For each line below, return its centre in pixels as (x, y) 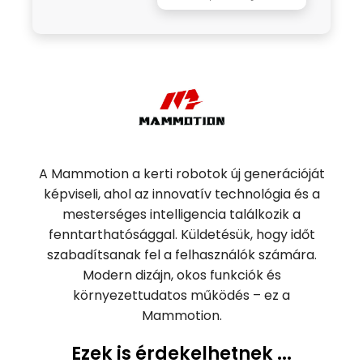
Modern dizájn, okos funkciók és (181, 275)
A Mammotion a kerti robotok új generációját (181, 174)
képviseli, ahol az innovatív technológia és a (181, 194)
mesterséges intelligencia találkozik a (181, 215)
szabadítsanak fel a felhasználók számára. (181, 255)
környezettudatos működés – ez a (181, 296)
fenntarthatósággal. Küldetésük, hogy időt (181, 235)
